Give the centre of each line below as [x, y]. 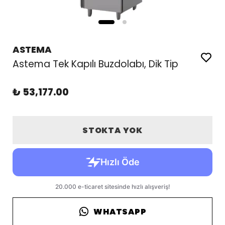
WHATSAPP [120, 211]
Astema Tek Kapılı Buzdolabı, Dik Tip [95, 64]
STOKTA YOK [112, 130]
